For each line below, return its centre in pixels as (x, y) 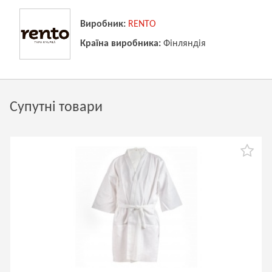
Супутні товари (56, 107)
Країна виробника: (121, 44)
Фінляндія (185, 44)
